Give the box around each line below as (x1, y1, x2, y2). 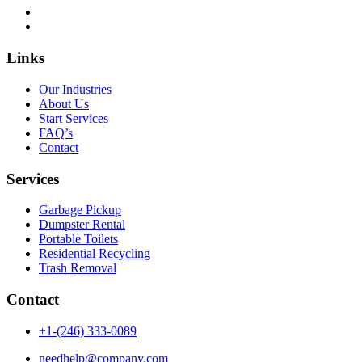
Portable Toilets (39, 232, 118, 246)
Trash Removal (39, 261, 116, 276)
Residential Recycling (39, 246, 150, 261)
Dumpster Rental (39, 217, 125, 232)
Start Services (39, 111, 108, 125)
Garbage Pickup (39, 203, 121, 217)
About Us (39, 96, 89, 111)
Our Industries (39, 82, 112, 96)
